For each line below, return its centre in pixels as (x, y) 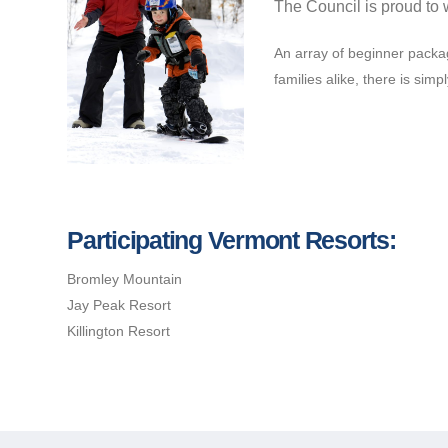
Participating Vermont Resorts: (231, 239)
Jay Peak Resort (119, 304)
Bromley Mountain (124, 278)
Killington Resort (118, 330)
